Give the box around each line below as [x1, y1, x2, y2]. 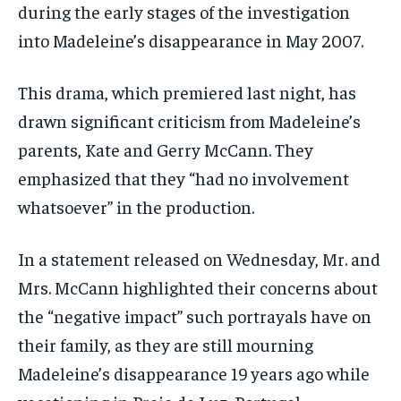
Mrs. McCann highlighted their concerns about [18, 276, 378, 299]
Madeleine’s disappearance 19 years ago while [18, 362, 370, 385]
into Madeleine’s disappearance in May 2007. [18, 29, 363, 52]
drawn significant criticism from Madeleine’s [18, 109, 361, 132]
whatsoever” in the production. [18, 195, 254, 218]
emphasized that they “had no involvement [18, 166, 349, 190]
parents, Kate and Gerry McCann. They [18, 138, 313, 161]
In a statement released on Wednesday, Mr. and [18, 247, 380, 270]
